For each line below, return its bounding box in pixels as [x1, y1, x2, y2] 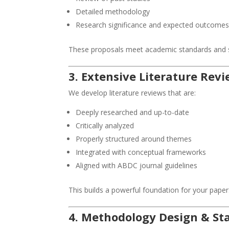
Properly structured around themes [76, 134, 192, 144]
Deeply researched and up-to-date [76, 107, 190, 118]
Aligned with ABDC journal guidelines [76, 161, 198, 171]
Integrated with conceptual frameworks [76, 147, 207, 157]
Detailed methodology [76, 7, 150, 17]
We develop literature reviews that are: [68, 88, 196, 98]
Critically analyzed [76, 121, 134, 131]
